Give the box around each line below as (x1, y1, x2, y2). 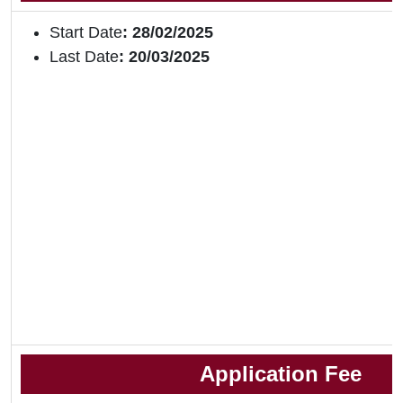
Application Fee (200, 362, 362, 387)
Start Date (49, 23, 122, 42)
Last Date (49, 48, 119, 67)
